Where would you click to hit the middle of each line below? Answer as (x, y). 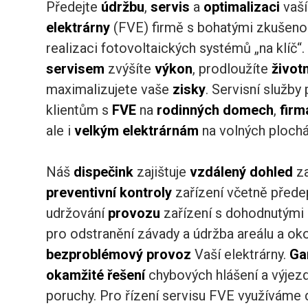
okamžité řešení (98, 275)
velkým (97, 130)
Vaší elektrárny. (241, 254)
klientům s (79, 110)
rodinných (188, 110)
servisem (76, 68)
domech (249, 110)
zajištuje (162, 172)
